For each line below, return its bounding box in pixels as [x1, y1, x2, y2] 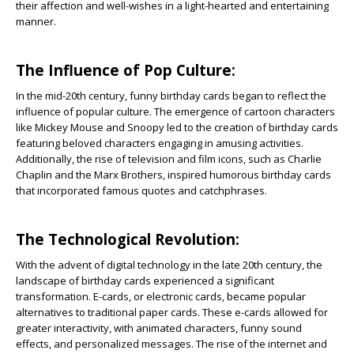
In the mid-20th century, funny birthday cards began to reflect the [16, 88, 326, 103]
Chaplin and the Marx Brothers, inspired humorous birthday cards [16, 168, 331, 182]
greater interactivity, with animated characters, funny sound [16, 321, 302, 335]
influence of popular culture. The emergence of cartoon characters [16, 104, 335, 119]
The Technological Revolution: [16, 229, 239, 249]
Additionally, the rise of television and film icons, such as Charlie [16, 152, 322, 166]
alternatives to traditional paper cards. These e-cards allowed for [16, 305, 328, 319]
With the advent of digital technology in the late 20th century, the [16, 258, 322, 272]
